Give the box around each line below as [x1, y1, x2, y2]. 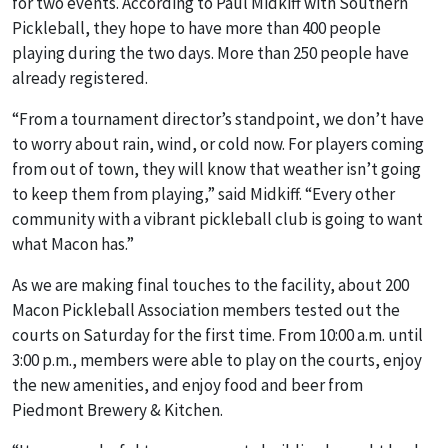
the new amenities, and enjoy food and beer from [12, 374, 363, 397]
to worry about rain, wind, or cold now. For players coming [12, 133, 424, 156]
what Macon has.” [12, 233, 134, 256]
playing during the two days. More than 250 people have [12, 42, 409, 65]
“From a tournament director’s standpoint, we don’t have [12, 108, 424, 131]
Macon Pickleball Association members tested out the [12, 299, 400, 322]
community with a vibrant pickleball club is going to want [12, 208, 423, 231]
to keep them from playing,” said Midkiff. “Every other [12, 183, 395, 206]
